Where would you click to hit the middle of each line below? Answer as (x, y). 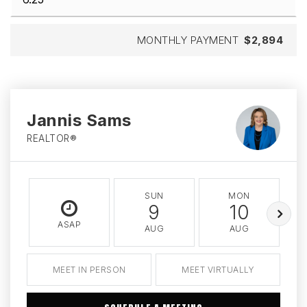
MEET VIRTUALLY (218, 269)
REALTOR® (52, 138)
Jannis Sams (79, 120)
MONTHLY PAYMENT (187, 40)
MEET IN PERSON (89, 269)
